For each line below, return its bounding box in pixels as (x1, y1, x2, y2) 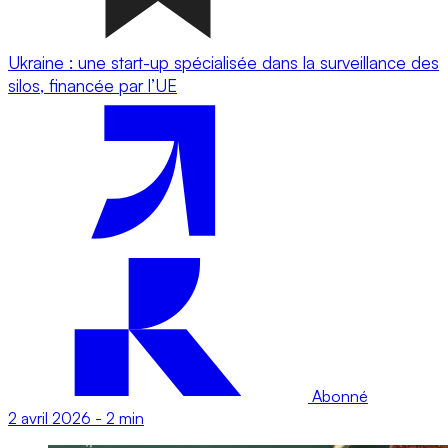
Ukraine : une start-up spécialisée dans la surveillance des (8, 51, 439, 73)
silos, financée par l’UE (8, 74, 177, 96)
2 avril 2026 (8, 407, 91, 428)
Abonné (308, 385, 368, 406)
